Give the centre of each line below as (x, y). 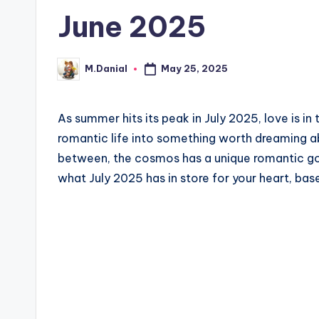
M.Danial (106, 69)
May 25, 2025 (194, 68)
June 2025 (132, 26)
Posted (75, 73)
